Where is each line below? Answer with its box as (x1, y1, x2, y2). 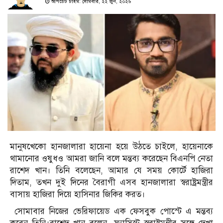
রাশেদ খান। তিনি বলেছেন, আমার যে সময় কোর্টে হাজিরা (10, 165, 213, 176)
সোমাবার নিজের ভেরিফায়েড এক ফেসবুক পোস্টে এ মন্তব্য (10, 206, 213, 217)
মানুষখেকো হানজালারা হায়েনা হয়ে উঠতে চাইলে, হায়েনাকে (10, 141, 213, 152)
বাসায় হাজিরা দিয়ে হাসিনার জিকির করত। (10, 189, 145, 200)
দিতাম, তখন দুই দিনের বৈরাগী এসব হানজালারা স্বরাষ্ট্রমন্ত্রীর (10, 177, 213, 188)
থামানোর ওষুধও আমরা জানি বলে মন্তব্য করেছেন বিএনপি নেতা (10, 153, 213, 164)
